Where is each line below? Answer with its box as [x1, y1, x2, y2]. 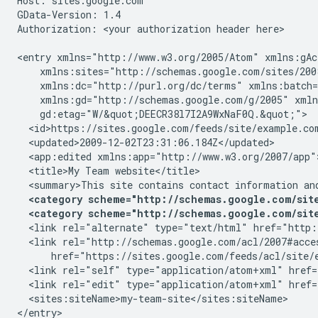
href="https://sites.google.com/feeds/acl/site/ [17, 249, 314, 263]
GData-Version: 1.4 [17, 8, 121, 21]
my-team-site [121, 292, 190, 305]
